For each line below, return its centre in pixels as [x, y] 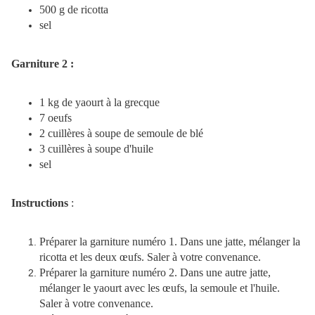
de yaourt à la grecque [109, 103]
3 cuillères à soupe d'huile [96, 149]
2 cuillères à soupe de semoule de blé [121, 134]
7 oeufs [56, 118]
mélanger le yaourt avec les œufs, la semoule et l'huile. [160, 288]
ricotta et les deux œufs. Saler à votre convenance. [150, 257]
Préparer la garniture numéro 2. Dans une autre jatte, [155, 273]
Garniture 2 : [43, 64]
